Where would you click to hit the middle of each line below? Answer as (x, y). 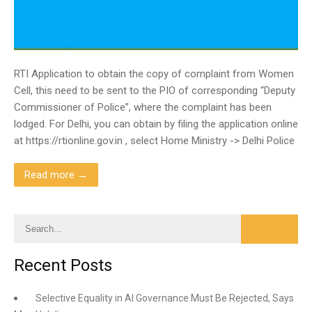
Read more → (56, 175)
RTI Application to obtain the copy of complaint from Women (154, 74)
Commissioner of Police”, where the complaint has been (143, 107)
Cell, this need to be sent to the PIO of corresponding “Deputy (155, 91)
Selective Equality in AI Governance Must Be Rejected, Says (165, 298)
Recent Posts (63, 265)
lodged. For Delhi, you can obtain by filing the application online (156, 124)
